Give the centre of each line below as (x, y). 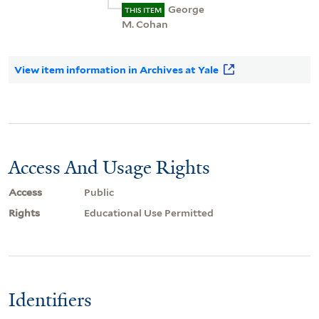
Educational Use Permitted (149, 213)
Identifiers (50, 300)
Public (99, 193)
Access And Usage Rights (109, 168)
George (187, 10)
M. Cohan (145, 25)
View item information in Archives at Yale (117, 69)
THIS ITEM (143, 10)
